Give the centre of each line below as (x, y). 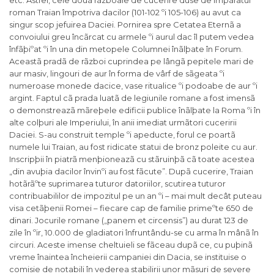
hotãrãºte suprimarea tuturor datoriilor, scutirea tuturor (117, 184)
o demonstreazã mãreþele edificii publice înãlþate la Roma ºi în (135, 110)
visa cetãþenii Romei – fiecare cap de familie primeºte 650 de (131, 208)
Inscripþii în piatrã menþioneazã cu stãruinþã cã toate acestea (132, 159)
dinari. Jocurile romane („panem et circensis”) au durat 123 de (129, 220)
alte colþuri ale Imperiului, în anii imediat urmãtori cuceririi (123, 123)
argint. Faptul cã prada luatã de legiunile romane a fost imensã (132, 98)
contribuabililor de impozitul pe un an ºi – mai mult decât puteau (135, 196)
